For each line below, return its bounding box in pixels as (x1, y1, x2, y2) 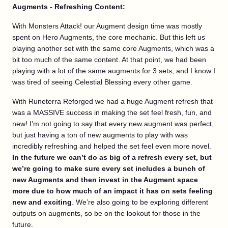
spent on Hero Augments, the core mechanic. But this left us (12, 33, 205, 42)
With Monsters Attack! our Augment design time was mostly (12, 22, 202, 31)
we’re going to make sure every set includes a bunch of (12, 164, 205, 173)
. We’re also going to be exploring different (72, 198, 208, 207)
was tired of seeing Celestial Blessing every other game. (12, 78, 192, 87)
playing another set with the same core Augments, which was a (12, 44, 214, 53)
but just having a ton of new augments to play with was (12, 131, 188, 139)
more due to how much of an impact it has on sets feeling (12, 187, 213, 195)
